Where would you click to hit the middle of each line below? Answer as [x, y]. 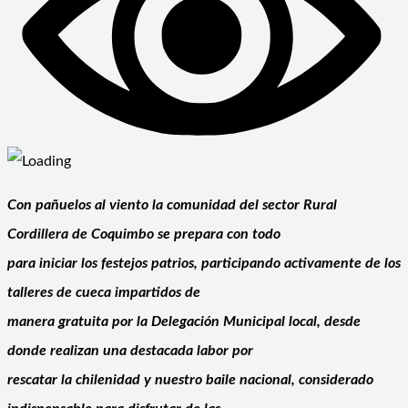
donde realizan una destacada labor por [130, 350]
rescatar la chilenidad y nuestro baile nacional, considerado [190, 379]
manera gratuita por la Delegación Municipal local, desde [184, 321]
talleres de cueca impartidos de [104, 292]
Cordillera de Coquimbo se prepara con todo [144, 234]
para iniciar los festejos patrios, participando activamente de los [204, 263]
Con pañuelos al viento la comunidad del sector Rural [172, 204]
